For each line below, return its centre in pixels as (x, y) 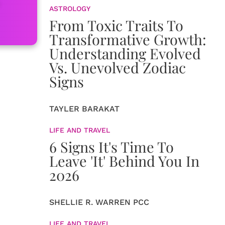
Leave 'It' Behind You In (124, 161)
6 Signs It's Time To (111, 147)
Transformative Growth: (128, 39)
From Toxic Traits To (116, 25)
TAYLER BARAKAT (84, 109)
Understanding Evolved (125, 53)
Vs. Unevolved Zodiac (118, 68)
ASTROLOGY (70, 9)
